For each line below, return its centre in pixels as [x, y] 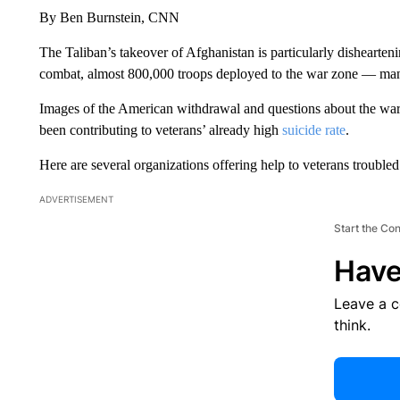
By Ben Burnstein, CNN [109, 17]
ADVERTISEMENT [76, 199]
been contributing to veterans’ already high [160, 129]
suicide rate [313, 129]
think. [352, 325]
